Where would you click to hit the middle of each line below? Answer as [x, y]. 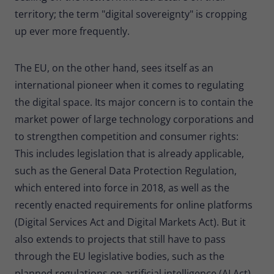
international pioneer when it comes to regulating [129, 85]
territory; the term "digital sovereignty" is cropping [131, 14]
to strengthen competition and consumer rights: [127, 136]
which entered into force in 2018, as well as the [122, 187]
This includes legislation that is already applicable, [129, 153]
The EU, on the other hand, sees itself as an [114, 68]
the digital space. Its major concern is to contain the [134, 102]
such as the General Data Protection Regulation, [126, 170]
